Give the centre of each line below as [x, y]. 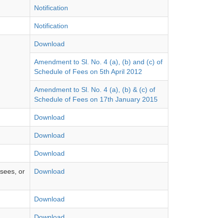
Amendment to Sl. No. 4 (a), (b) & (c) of [95, 90]
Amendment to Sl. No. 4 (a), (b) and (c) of [98, 62]
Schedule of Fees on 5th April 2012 [88, 72]
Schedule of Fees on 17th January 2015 [96, 99]
